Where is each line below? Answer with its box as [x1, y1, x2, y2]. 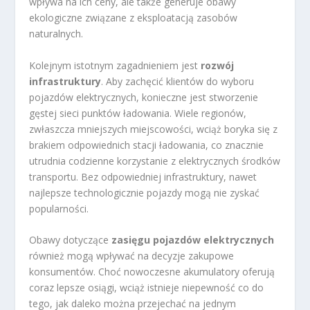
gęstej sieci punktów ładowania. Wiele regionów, [29, 106, 247, 120]
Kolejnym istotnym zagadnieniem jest [29, 58, 201, 72]
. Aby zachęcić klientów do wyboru [101, 74, 255, 88]
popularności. [29, 201, 89, 215]
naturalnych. [29, 27, 84, 41]
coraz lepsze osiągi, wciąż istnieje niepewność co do [29, 281, 264, 294]
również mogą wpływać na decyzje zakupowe [29, 249, 235, 262]
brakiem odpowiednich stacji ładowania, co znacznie [29, 138, 264, 152]
